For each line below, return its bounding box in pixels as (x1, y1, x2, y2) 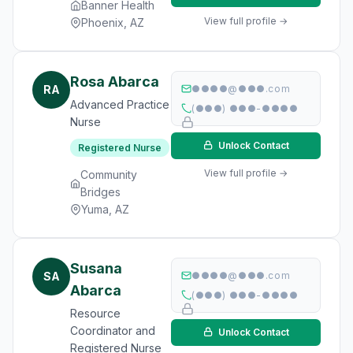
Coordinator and (70, 324, 155, 337)
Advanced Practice (70, 98, 169, 111)
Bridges (80, 185, 121, 199)
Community (80, 168, 137, 181)
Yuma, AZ (81, 203, 129, 216)
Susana (70, 260, 122, 277)
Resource (70, 307, 121, 320)
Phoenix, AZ (81, 16, 144, 29)
